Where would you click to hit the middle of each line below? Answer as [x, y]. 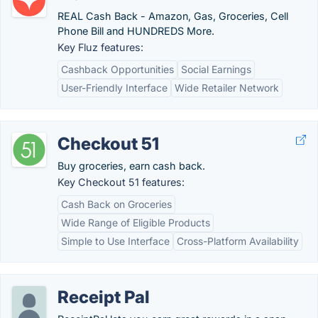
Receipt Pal [104, 297]
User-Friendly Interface [114, 88]
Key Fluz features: [100, 47]
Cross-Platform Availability [238, 241]
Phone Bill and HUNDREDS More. [136, 31]
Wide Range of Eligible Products [136, 223]
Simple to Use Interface [115, 241]
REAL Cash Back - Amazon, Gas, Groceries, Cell [173, 16]
